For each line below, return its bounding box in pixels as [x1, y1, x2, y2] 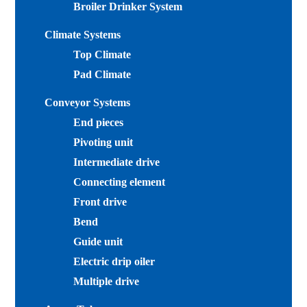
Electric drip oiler [73, 255, 156, 267]
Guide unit [73, 235, 123, 247]
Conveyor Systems [45, 96, 131, 108]
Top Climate [73, 48, 132, 60]
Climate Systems [45, 28, 121, 40]
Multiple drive [73, 275, 140, 287]
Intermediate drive [73, 156, 160, 168]
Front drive [73, 195, 127, 208]
